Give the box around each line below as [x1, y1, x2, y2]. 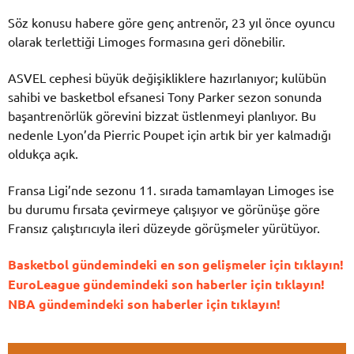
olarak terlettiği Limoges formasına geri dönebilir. [8, 32, 285, 49]
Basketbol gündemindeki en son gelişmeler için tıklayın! [8, 256, 344, 273]
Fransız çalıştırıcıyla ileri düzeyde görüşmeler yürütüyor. [8, 219, 320, 235]
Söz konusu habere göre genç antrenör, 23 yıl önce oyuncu [8, 13, 335, 30]
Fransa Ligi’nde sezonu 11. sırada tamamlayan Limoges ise [8, 181, 334, 198]
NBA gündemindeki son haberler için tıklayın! [8, 296, 281, 313]
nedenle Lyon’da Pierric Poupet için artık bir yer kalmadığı [8, 126, 331, 142]
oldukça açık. [8, 145, 78, 161]
